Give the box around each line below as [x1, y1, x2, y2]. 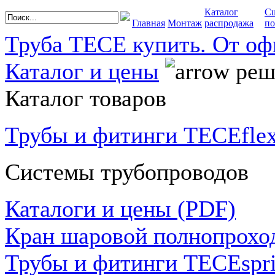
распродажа [204, 18, 254, 28]
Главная [132, 18, 165, 28]
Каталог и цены [5, 58, 159, 84]
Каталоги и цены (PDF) [5, 196, 236, 222]
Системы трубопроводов [5, 159, 249, 185]
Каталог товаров [5, 85, 166, 111]
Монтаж [168, 18, 202, 28]
